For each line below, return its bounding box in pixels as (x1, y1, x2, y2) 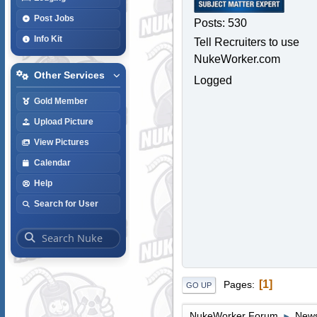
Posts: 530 (193, 16, 247, 29)
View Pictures (33, 137, 89, 146)
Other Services (33, 69, 105, 81)
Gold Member (33, 96, 88, 105)
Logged (193, 74, 232, 86)
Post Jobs (33, 13, 74, 23)
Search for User (33, 199, 98, 208)
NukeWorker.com (193, 52, 280, 65)
